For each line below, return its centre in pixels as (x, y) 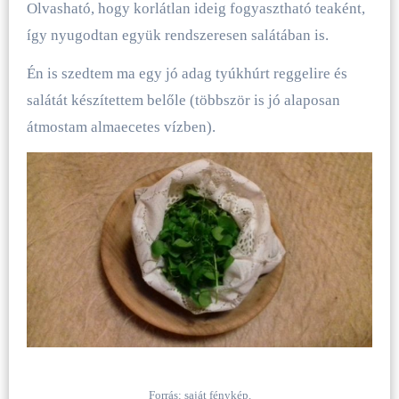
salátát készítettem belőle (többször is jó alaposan (183, 101)
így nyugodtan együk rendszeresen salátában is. (177, 36)
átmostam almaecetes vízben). (121, 127)
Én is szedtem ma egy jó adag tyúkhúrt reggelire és (187, 74)
